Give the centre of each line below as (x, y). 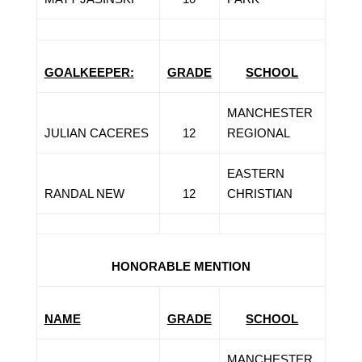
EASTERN (255, 173)
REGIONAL (258, 133)
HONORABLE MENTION (181, 266)
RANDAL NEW (84, 194)
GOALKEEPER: (89, 72)
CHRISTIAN (259, 194)
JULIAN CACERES (96, 133)
